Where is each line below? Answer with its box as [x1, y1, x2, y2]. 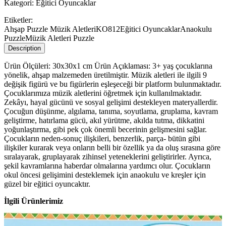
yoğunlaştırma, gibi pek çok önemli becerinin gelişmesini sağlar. [4, 125, 207, 134]
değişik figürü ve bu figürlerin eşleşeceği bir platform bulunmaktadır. [4, 80, 221, 89]
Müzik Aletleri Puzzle [25, 34, 94, 43]
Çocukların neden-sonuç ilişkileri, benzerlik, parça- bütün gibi [4, 134, 200, 143]
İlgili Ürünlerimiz [4, 197, 63, 206]
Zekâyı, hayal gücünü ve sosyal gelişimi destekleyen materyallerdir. [4, 98, 218, 107]
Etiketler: [4, 16, 33, 25]
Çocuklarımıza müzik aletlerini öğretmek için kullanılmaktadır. [4, 89, 202, 98]
